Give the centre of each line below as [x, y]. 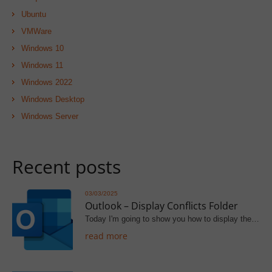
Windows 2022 [47, 82]
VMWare [36, 31]
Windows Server [50, 116]
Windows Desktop [53, 99]
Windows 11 [42, 65]
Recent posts [66, 166]
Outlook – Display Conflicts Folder [161, 206]
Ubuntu [34, 14]
